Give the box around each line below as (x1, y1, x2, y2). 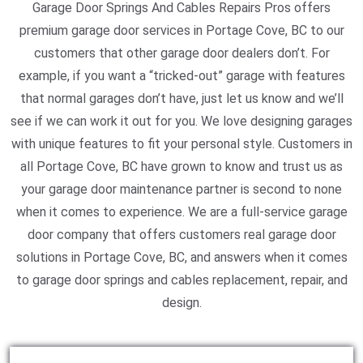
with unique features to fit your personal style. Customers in (11, 136, 352, 152)
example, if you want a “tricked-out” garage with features (18, 68, 345, 83)
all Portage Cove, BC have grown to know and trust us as (20, 159, 343, 174)
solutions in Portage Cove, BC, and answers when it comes (15, 250, 348, 265)
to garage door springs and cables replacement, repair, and (15, 272, 348, 288)
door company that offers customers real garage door (27, 227, 336, 242)
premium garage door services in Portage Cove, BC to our (19, 23, 344, 38)
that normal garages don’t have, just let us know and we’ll (19, 91, 344, 106)
